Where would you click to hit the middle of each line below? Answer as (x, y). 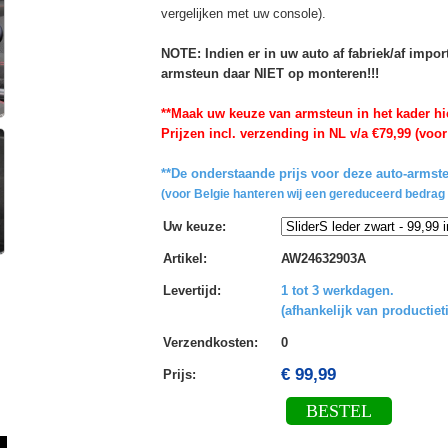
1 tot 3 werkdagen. (337, 290)
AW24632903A (323, 258)
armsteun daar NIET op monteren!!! (269, 73)
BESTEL (338, 410)
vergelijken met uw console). (243, 13)
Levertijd (189, 290)
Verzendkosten (208, 342)
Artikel (182, 258)
